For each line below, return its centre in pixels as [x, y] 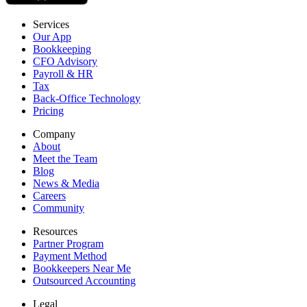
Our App [52, 36]
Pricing [48, 110]
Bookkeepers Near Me [82, 268]
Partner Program [68, 243]
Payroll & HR [63, 73]
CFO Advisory [65, 61]
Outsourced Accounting [84, 280]
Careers [49, 195]
